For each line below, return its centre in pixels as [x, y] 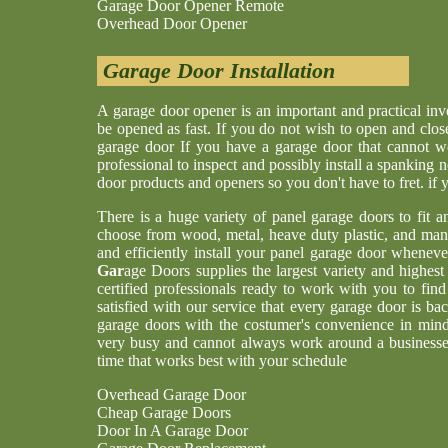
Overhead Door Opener [172, 23]
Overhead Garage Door [171, 394]
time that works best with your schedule [222, 360]
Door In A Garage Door [172, 430]
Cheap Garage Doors [164, 412]
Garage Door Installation [216, 70]
